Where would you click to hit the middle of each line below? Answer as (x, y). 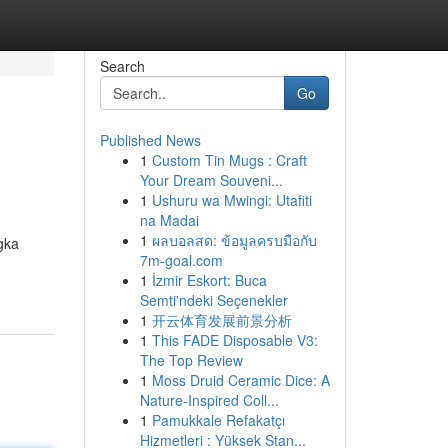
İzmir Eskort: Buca (209, 280)
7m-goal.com (181, 260)
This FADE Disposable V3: (234, 340)
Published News (150, 140)
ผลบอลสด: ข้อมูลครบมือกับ (234, 240)
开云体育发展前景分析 (221, 320)
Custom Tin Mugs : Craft (229, 160)
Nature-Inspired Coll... (209, 400)
